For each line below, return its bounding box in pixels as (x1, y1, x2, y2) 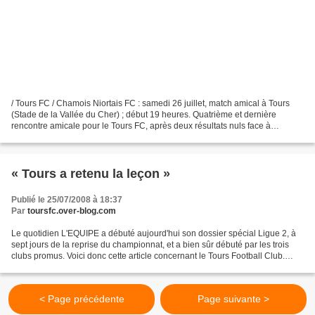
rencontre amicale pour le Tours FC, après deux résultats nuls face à (11, 121, 271, 131)
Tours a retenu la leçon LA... (11, 262, 117, 273)
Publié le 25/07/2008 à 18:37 (11, 195, 122, 205)
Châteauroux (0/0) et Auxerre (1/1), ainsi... (11, 132, 171, 143)
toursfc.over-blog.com (27, 206, 116, 217)
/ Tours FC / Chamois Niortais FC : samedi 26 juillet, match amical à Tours (11, 98, 290, 109)
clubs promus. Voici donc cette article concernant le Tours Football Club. (11, 251, 285, 262)
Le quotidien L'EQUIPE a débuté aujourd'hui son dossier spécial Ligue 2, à (11, 229, 296, 239)
